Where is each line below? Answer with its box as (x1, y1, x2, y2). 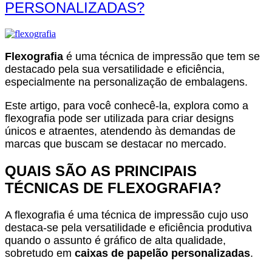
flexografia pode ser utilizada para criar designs (5, 112, 234, 124)
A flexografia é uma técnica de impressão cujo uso (5, 208, 248, 221)
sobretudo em (5, 246, 75, 259)
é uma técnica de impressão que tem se (66, 50, 260, 63)
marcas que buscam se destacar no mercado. (5, 137, 226, 150)
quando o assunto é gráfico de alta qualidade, (5, 234, 226, 246)
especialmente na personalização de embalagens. (5, 75, 251, 88)
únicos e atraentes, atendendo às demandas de (5, 124, 236, 137)
